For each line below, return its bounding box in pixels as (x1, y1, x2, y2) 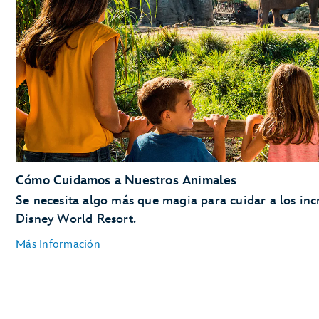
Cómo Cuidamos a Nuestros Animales (16, 172, 237, 188)
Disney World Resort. (16, 211, 136, 226)
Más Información (16, 237, 100, 251)
